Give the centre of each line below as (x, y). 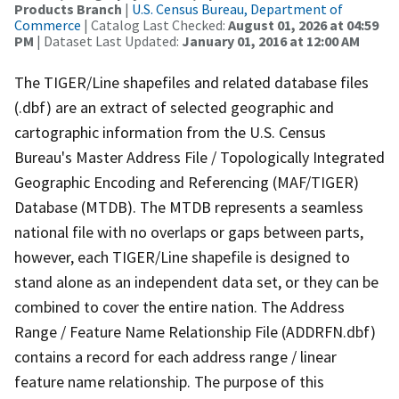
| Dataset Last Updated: (108, 41)
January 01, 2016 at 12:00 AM (271, 41)
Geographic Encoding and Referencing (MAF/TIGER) (187, 182)
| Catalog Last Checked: (155, 24)
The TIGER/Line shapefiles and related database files (191, 82)
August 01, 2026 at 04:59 (303, 24)
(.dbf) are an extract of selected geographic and (174, 107)
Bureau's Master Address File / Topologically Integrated (199, 157)
